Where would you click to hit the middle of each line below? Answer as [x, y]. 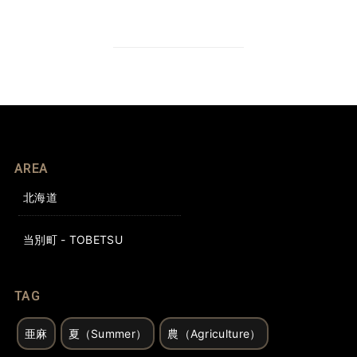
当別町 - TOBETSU [73, 239]
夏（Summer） [108, 333]
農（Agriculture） [214, 333]
